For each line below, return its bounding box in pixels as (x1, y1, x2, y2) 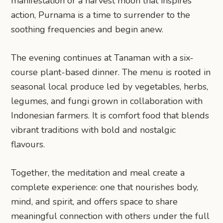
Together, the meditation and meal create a (11, 166, 185, 179)
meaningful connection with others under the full (11, 210, 210, 222)
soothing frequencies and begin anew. (11, 23, 164, 35)
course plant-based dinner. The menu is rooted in (11, 66, 211, 78)
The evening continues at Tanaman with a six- (11, 51, 194, 64)
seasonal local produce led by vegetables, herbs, (11, 80, 209, 93)
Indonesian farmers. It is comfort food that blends (11, 109, 210, 121)
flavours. (11, 138, 45, 150)
